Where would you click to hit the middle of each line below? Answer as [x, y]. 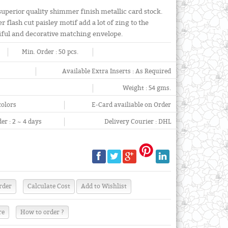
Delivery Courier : [131, 122]
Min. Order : [40, 52]
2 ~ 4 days [27, 122]
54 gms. [160, 88]
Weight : [135, 88]
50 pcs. [69, 52]
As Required [153, 71]
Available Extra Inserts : [98, 71]
